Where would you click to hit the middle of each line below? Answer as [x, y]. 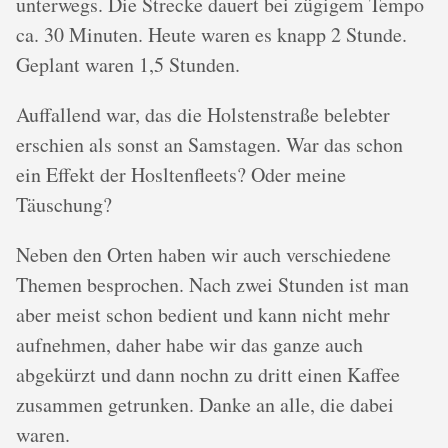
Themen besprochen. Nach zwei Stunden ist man [212, 285]
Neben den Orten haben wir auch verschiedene [203, 255]
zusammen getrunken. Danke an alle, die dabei [205, 405]
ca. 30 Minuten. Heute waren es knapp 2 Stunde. [211, 35]
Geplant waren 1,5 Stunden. [128, 65]
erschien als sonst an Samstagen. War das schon [209, 145]
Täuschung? [64, 205]
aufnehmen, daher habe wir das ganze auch [189, 345]
